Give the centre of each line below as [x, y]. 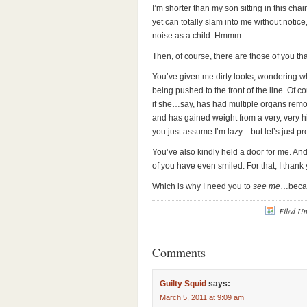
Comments [179, 252]
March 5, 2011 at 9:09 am [202, 297]
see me [267, 186]
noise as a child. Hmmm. [198, 36]
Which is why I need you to [202, 186]
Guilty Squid [183, 284]
